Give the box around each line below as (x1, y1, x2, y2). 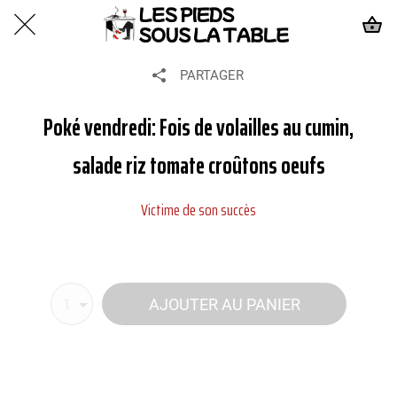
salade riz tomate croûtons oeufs (72, 146, 325, 184)
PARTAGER (180, 67, 244, 83)
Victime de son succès (141, 198, 256, 222)
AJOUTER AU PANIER (148, 294, 300, 314)
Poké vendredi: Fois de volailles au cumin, (43, 108, 354, 146)
